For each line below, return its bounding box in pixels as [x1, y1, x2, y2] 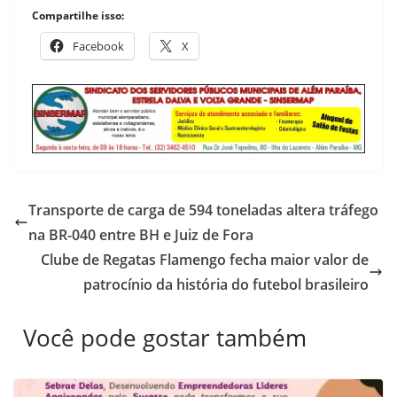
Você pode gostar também [23, 321, 307, 354]
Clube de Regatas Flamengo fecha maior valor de [41, 249, 369, 269]
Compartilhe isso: [32, 7, 124, 23]
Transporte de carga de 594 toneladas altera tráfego [28, 199, 378, 220]
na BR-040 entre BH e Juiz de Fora [28, 224, 253, 245]
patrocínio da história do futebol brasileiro [83, 274, 369, 294]
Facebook [73, 37, 124, 54]
